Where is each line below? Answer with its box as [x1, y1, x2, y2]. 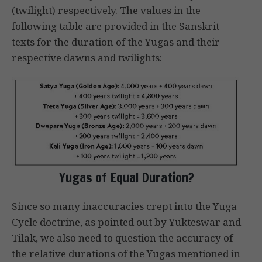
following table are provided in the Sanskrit [12, 19, 219, 33]
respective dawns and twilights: [12, 51, 162, 65]
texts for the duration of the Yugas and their [12, 35, 220, 49]
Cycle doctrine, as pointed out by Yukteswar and [12, 215, 241, 229]
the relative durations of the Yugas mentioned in [12, 247, 240, 261]
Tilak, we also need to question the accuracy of [12, 231, 233, 245]
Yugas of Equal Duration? [59, 168, 194, 187]
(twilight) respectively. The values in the [12, 4, 201, 18]
